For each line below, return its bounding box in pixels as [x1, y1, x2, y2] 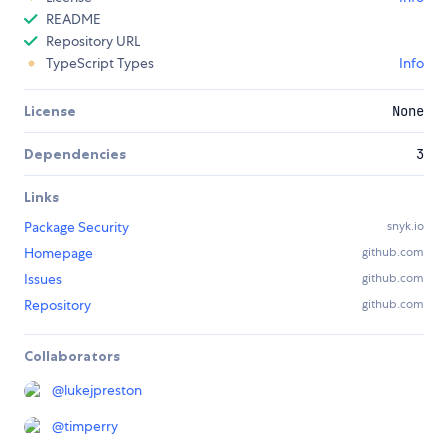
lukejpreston [64, 381, 142, 400]
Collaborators [24, 347, 120, 366]
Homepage [24, 244, 93, 263]
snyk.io [387, 218, 424, 235]
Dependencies [24, 145, 126, 164]
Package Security [24, 218, 129, 237]
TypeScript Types [46, 54, 154, 73]
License [24, 102, 76, 121]
